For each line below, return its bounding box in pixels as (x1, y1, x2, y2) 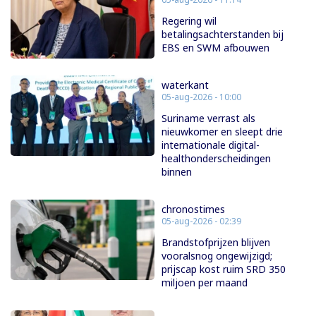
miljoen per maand (162, 275, 248, 289)
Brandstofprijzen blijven (162, 235, 270, 249)
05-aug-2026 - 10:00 (162, 90, 241, 103)
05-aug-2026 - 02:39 (162, 214, 241, 227)
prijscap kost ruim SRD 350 (162, 262, 286, 276)
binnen (162, 164, 192, 178)
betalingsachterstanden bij (162, 27, 284, 41)
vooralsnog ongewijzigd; (162, 248, 272, 262)
